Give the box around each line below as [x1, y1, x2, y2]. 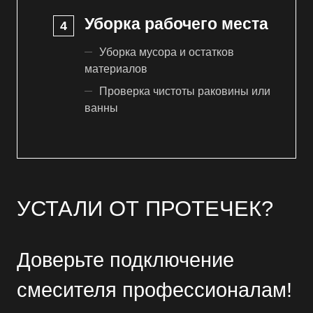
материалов [85, 62, 147, 75]
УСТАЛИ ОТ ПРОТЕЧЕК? [17, 196, 273, 221]
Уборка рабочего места [85, 14, 268, 33]
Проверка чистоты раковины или [99, 85, 270, 97]
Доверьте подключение [17, 248, 234, 272]
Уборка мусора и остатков [99, 45, 234, 58]
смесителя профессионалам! [17, 278, 292, 302]
